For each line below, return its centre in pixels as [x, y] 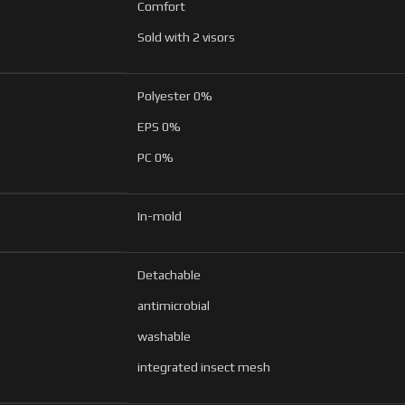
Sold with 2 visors [186, 37]
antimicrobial [174, 305]
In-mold [160, 216]
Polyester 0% [175, 95]
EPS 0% [159, 126]
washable [164, 336]
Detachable [169, 274]
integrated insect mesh [204, 367]
